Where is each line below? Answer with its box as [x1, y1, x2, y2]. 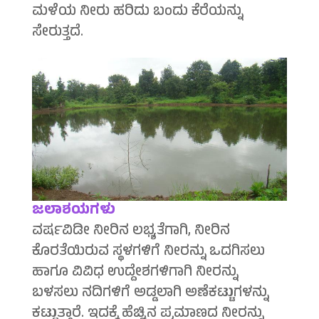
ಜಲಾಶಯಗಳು [31, 199, 115, 224]
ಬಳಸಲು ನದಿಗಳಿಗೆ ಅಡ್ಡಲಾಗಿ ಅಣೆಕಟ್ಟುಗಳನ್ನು [31, 282, 268, 306]
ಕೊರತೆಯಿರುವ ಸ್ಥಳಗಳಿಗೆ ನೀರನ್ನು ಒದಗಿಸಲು [31, 241, 265, 265]
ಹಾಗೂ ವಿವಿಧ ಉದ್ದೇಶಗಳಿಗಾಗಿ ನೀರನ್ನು [31, 261, 238, 286]
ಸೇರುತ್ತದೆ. [31, 21, 83, 46]
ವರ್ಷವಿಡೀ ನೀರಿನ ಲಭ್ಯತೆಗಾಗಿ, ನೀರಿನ [31, 220, 230, 244]
